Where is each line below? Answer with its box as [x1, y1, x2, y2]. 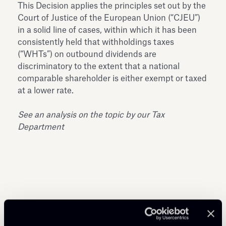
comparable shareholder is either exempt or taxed [18, 74, 207, 83]
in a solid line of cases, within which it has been [18, 26, 197, 34]
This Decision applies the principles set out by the [18, 2, 206, 10]
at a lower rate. [18, 86, 74, 95]
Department [18, 123, 64, 131]
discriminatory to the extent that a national [18, 62, 180, 71]
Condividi [18, 205, 68, 217]
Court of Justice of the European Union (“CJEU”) [18, 14, 200, 22]
